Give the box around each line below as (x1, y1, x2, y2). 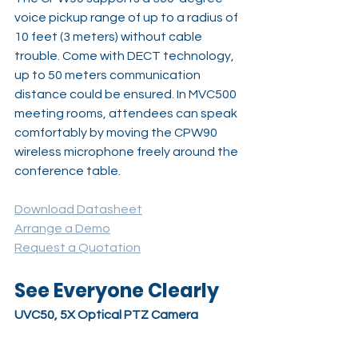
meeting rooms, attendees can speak (14, 106, 240, 120)
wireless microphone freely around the (14, 145, 241, 158)
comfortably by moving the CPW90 (14, 125, 220, 139)
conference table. (14, 164, 121, 177)
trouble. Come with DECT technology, (14, 49, 237, 62)
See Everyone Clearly (14, 276, 219, 304)
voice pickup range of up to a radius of (14, 10, 241, 24)
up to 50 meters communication (14, 68, 203, 82)
